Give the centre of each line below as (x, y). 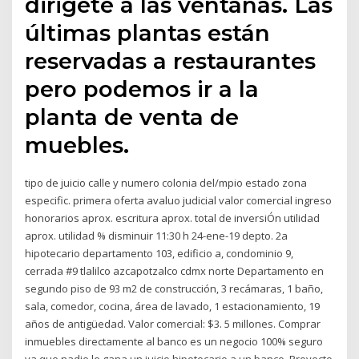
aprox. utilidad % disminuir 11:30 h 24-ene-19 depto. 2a (157, 235)
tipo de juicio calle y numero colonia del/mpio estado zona (166, 182)
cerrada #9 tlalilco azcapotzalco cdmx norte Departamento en (175, 270)
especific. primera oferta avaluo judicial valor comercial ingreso (179, 200)
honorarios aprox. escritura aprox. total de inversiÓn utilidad (173, 218)
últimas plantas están (148, 32)
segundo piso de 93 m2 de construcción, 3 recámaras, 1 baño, (174, 288)
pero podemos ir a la (142, 89)
